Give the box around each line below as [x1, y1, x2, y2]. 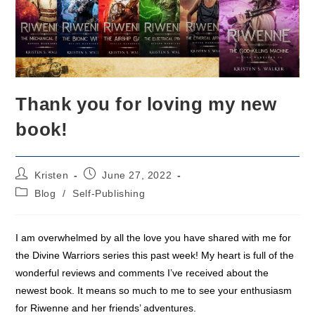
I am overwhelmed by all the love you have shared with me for [15, 231, 292, 243]
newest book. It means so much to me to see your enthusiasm [15, 284, 292, 296]
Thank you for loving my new [15, 93, 277, 115]
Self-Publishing [72, 187, 146, 199]
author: [15, 180, 50, 192]
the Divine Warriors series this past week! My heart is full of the [15, 249, 295, 261]
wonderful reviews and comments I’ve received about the [15, 266, 269, 278]
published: [82, 180, 133, 192]
